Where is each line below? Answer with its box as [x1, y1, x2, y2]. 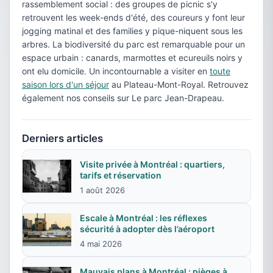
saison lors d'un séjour [22, 79, 109, 90]
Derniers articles [22, 132, 103, 144]
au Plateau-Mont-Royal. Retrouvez [109, 79, 249, 90]
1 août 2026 [80, 185, 125, 195]
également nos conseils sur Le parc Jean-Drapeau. [22, 93, 224, 103]
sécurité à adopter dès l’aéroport [80, 224, 214, 234]
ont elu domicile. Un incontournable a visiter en [22, 66, 210, 76]
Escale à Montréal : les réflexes [80, 213, 207, 223]
